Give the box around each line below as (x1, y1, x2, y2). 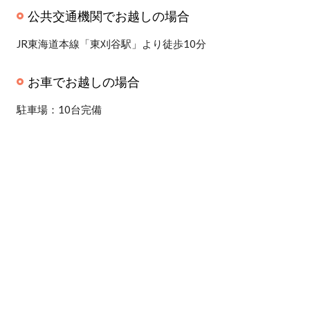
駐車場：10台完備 (17, 102, 102, 116)
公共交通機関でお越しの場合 (28, 8, 190, 24)
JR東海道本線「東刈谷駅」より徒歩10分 (17, 37, 206, 50)
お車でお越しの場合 (28, 73, 140, 89)
